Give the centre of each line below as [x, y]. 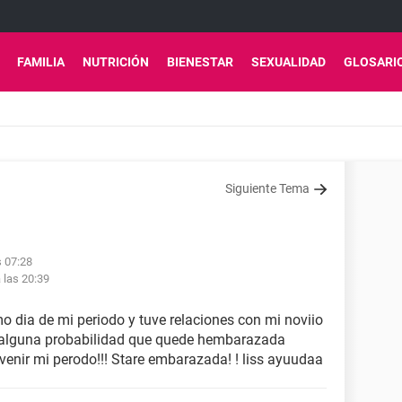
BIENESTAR [200, 62]
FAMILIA [41, 62]
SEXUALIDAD [288, 62]
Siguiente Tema [267, 188]
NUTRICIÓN [116, 62]
